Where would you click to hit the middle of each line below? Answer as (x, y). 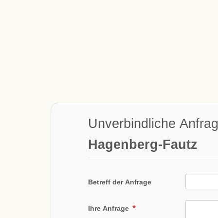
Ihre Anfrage (110, 209)
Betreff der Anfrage (120, 182)
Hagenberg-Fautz (143, 145)
